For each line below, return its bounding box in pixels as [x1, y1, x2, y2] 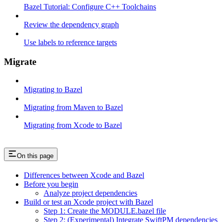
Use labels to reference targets [24, 38, 117, 47]
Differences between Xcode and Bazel [24, 171, 144, 180]
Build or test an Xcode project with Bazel [24, 198, 153, 207]
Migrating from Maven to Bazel [24, 103, 123, 112]
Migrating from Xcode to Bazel [24, 121, 122, 130]
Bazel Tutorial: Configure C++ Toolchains [24, 2, 156, 11]
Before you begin [24, 180, 78, 189]
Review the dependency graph [24, 20, 119, 29]
